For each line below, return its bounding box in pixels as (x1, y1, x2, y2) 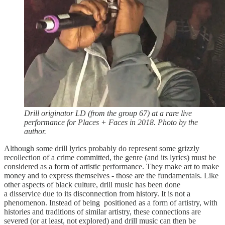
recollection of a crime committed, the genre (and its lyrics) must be (4, 153, 216, 162)
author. (24, 127, 46, 136)
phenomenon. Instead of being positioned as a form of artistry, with (4, 198, 217, 207)
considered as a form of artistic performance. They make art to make (4, 162, 219, 171)
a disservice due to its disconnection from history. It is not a (4, 189, 190, 198)
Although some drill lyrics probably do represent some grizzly (4, 144, 199, 153)
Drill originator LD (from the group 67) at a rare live (24, 109, 192, 118)
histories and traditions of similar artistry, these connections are (4, 207, 201, 216)
